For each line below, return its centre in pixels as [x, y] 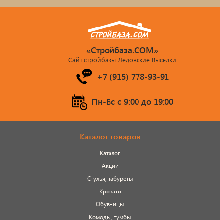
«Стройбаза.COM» [122, 50]
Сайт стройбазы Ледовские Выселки [122, 59]
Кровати [110, 191]
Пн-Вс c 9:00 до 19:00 [132, 102]
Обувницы [110, 204]
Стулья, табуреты [110, 178]
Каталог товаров [110, 136]
